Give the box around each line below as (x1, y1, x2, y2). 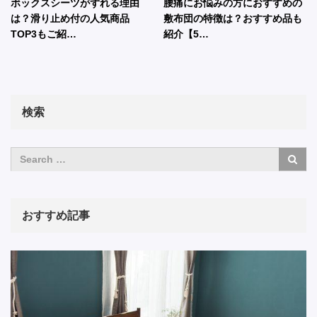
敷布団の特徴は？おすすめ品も (163, 12, 302, 24)
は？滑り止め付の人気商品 (11, 12, 129, 24)
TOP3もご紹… (11, 28, 76, 40)
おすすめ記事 (22, 209, 90, 221)
